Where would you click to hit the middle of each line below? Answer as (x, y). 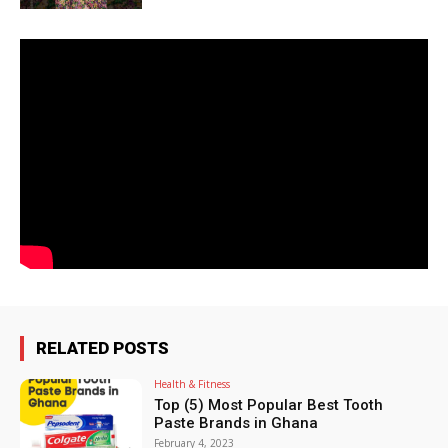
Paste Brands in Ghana (236, 422)
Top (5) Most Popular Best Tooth (269, 404)
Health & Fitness (192, 383)
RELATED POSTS (102, 347)
